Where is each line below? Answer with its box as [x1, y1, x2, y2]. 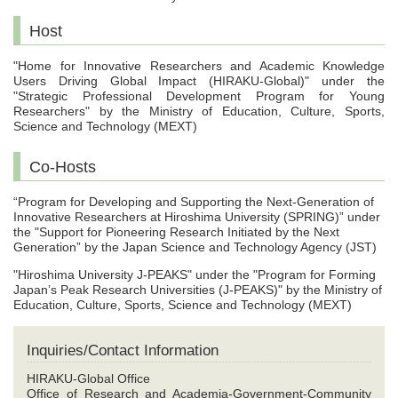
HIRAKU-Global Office [27, 371, 150, 386]
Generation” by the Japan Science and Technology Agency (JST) [13, 240, 380, 255]
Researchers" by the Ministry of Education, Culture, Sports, [13, 104, 385, 119]
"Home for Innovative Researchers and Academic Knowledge [13, 59, 385, 74]
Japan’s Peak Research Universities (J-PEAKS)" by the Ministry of [13, 283, 382, 298]
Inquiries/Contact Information [27, 342, 219, 360]
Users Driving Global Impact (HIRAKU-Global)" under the [13, 74, 385, 89]
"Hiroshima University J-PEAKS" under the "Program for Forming [13, 267, 376, 283]
